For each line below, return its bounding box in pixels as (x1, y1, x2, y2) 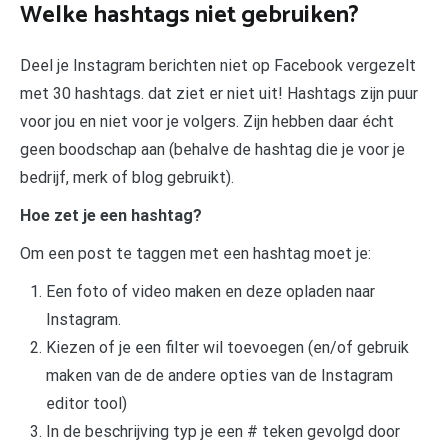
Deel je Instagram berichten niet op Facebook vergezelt (20, 56, 416, 76)
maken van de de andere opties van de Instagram (45, 366, 393, 386)
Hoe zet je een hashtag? (20, 206, 202, 226)
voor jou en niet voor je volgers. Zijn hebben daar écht (20, 112, 394, 132)
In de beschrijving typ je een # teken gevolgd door (45, 422, 400, 442)
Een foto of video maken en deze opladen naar (45, 282, 375, 302)
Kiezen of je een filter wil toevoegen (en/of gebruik (45, 338, 409, 358)
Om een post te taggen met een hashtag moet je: (20, 244, 371, 264)
